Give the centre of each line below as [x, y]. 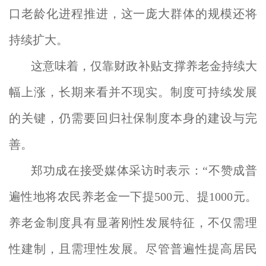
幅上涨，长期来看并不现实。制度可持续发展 [133, 92]
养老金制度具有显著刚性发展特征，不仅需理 [133, 223]
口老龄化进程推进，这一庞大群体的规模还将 [133, 14]
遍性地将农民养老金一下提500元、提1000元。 [133, 197]
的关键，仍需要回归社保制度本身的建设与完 [133, 118]
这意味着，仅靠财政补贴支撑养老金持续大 [144, 66]
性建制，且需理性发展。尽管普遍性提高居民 [133, 249]
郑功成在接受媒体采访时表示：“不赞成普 [144, 170]
